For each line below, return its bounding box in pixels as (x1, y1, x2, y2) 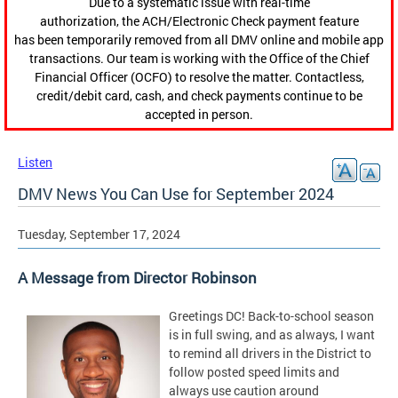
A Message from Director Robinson (18, 267, 257, 289)
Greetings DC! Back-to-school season (169, 307, 374, 325)
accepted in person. (145, 106, 253, 123)
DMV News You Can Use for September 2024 (18, 183, 334, 205)
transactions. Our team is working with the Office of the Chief (28, 50, 370, 68)
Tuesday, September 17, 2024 (18, 226, 180, 243)
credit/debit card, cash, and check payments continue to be (36, 87, 362, 105)
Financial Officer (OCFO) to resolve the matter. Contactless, (34, 68, 364, 86)
